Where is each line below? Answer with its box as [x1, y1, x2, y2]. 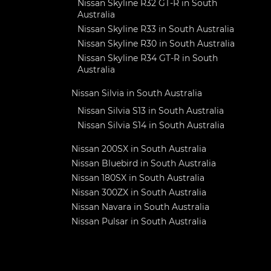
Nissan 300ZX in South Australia [71, 187, 206, 198]
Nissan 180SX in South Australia [71, 172, 204, 183]
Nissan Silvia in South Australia [71, 88, 202, 99]
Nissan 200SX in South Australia [71, 143, 206, 154]
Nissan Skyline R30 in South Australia [77, 38, 235, 49]
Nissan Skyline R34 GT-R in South [77, 53, 218, 64]
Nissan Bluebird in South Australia [71, 158, 216, 169]
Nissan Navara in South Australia [71, 201, 209, 212]
